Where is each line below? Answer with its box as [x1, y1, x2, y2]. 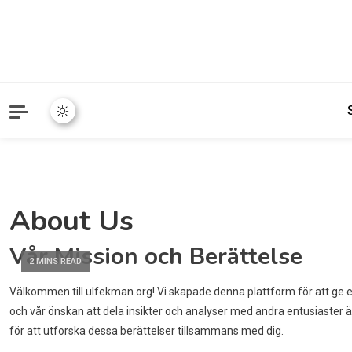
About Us [9, 202, 134, 241]
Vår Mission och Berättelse [9, 240, 302, 273]
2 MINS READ [29, 256, 82, 267]
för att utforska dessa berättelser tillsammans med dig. [9, 324, 284, 338]
